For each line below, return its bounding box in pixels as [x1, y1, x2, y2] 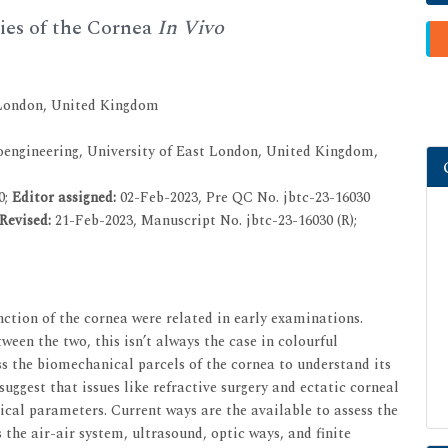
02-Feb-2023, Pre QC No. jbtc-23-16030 [120, 187, 370, 209]
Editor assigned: [12, 187, 120, 209]
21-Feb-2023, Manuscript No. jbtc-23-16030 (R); [55, 210, 357, 232]
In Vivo [157, 13, 224, 44]
